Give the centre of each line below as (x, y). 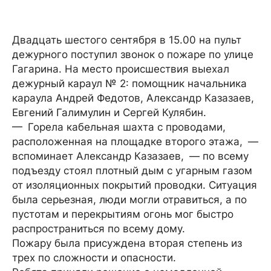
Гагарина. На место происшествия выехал (121, 69)
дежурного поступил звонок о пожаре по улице (133, 54)
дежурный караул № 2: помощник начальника (129, 83)
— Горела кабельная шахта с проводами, (119, 127)
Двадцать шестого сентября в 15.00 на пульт (127, 40)
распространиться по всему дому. (99, 229)
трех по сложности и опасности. (94, 258)
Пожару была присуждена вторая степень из (127, 243)
